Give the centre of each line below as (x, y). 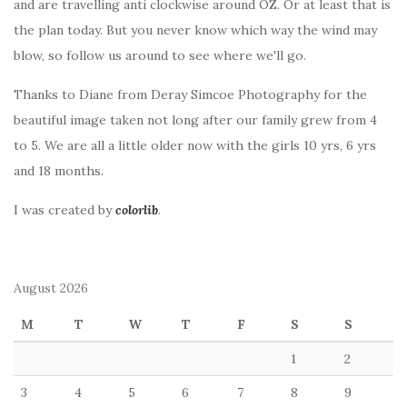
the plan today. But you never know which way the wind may (195, 30)
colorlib (137, 209)
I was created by (65, 209)
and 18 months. (59, 170)
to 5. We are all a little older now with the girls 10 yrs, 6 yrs (195, 145)
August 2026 (51, 288)
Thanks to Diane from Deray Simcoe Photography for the (190, 94)
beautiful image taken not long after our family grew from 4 (195, 119)
